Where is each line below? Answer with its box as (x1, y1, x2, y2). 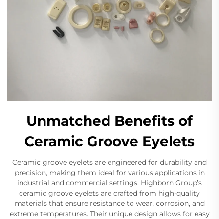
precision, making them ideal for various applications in (14, 168, 205, 177)
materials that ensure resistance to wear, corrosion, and (14, 198, 205, 208)
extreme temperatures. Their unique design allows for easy (9, 209, 210, 218)
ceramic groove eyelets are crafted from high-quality (19, 188, 200, 197)
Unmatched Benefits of (26, 112, 193, 129)
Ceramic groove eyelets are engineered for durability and (12, 157, 207, 167)
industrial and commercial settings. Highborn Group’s (17, 178, 202, 187)
